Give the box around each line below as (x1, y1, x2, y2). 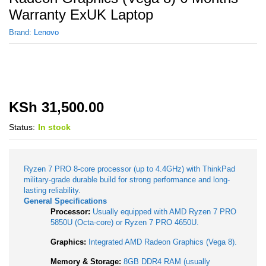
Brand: (9, 28, 34, 37)
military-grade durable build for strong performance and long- (24, 175, 230, 184)
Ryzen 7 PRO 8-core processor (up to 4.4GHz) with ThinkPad (24, 164, 235, 173)
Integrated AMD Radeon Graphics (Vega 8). (86, 237, 237, 246)
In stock (38, 122, 71, 132)
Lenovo (34, 28, 59, 37)
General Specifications (24, 197, 107, 205)
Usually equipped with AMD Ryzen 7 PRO (90, 207, 236, 216)
